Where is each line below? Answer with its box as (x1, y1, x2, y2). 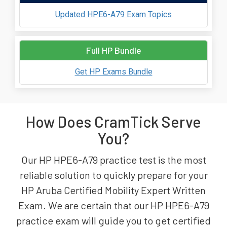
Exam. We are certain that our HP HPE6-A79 (18, 199, 209, 211)
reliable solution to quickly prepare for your (19, 168, 208, 181)
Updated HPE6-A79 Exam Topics (55, 10, 172, 20)
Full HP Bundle (86, 44, 141, 56)
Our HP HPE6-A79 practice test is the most (21, 153, 206, 166)
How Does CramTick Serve (26, 112, 201, 131)
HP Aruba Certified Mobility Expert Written (21, 183, 206, 196)
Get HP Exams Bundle (74, 67, 153, 77)
